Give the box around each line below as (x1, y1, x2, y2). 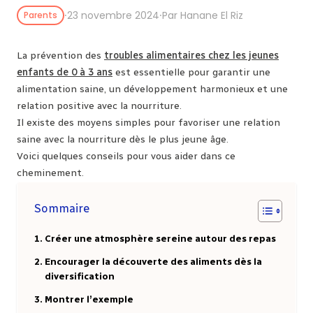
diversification (44, 270, 115, 282)
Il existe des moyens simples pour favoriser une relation (17, 117, 280, 129)
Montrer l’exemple (44, 293, 133, 305)
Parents (24, 9, 57, 21)
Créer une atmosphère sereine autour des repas (44, 233, 276, 244)
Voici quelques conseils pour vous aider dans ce (17, 150, 235, 162)
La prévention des (17, 50, 104, 61)
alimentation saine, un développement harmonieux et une (17, 83, 288, 95)
